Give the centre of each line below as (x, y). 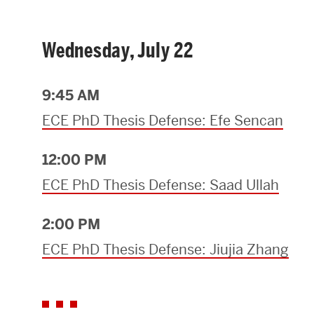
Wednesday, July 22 (118, 51)
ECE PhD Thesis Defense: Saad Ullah (161, 185)
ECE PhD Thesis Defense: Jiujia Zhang (165, 250)
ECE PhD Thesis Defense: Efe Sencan (163, 121)
